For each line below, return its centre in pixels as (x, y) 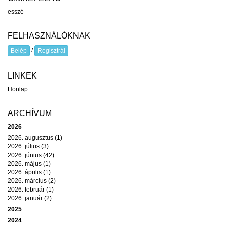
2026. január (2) (30, 198)
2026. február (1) (31, 190)
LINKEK (22, 76)
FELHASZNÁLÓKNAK (49, 36)
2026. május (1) (29, 164)
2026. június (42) (31, 155)
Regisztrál (51, 51)
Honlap (18, 89)
